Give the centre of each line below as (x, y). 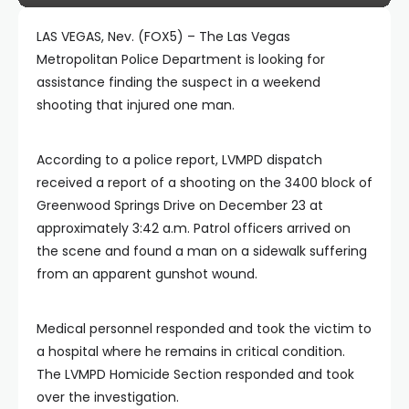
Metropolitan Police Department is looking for (181, 59)
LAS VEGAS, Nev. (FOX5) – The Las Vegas (163, 36)
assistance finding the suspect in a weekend (178, 82)
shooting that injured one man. (136, 105)
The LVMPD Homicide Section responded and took (195, 374)
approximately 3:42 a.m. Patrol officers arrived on (194, 228)
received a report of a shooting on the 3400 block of (204, 182)
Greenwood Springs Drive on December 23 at (180, 205)
